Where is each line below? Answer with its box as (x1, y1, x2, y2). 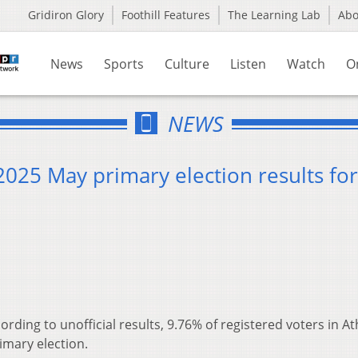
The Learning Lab (228, 7, 320, 22)
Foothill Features (121, 7, 210, 22)
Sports (104, 55, 144, 73)
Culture (165, 55, 209, 73)
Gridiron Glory (28, 7, 104, 22)
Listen (230, 55, 266, 73)
